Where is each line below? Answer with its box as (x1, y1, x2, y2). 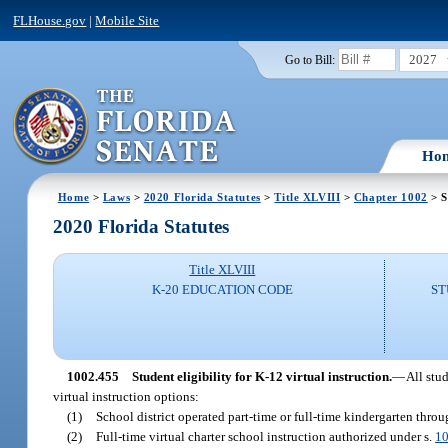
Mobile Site (95, 12, 160, 28)
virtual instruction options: (53, 388, 200, 404)
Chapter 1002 (353, 190, 428, 203)
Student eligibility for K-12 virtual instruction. (131, 368, 392, 384)
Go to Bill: (284, 53, 335, 66)
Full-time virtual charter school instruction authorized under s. (96, 428, 436, 444)
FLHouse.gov (13, 12, 87, 28)
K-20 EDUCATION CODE (151, 282, 293, 298)
